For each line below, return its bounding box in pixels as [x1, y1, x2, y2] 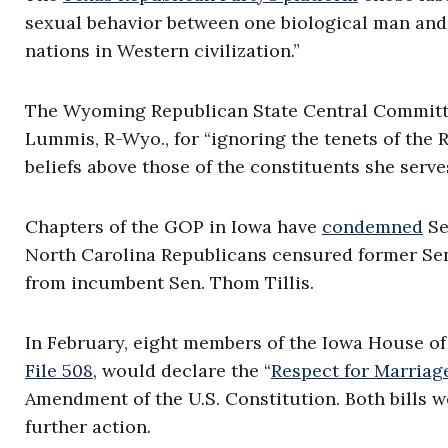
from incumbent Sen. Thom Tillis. [25, 271, 314, 295]
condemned [322, 215, 423, 239]
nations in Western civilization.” [25, 39, 300, 63]
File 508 [25, 359, 93, 383]
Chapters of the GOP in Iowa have [25, 215, 322, 239]
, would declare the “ [93, 359, 271, 383]
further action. [25, 415, 151, 439]
